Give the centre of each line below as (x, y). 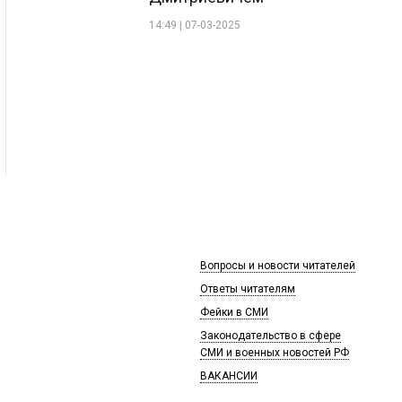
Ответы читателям (248, 288)
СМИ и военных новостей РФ (275, 352)
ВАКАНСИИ (229, 376)
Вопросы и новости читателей (278, 265)
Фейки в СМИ (234, 312)
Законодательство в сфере (271, 335)
